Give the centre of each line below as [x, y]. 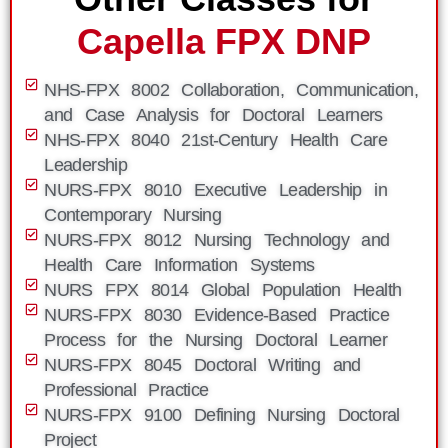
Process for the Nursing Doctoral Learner [216, 340]
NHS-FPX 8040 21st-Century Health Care [216, 140]
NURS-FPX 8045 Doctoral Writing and [202, 365]
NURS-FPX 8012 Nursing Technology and [217, 240]
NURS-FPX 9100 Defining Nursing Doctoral [222, 415]
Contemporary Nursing [133, 215]
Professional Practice [126, 390]
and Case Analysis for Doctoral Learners [213, 115]
